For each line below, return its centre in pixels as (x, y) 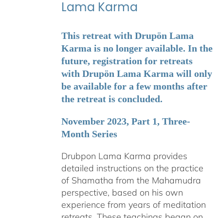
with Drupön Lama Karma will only (136, 73)
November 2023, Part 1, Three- (126, 121)
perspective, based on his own (122, 192)
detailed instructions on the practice (132, 168)
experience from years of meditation (133, 204)
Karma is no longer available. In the (137, 48)
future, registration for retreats (127, 61)
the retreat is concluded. (112, 99)
